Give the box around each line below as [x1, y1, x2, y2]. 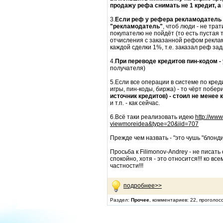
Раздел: [110, 197, 131, 203]
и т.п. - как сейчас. [110, 100, 160, 107]
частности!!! [110, 162, 143, 170]
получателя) [110, 65, 145, 72]
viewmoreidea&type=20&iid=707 [110, 120, 199, 128]
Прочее [131, 197, 149, 203]
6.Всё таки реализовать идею [110, 113, 195, 121]
